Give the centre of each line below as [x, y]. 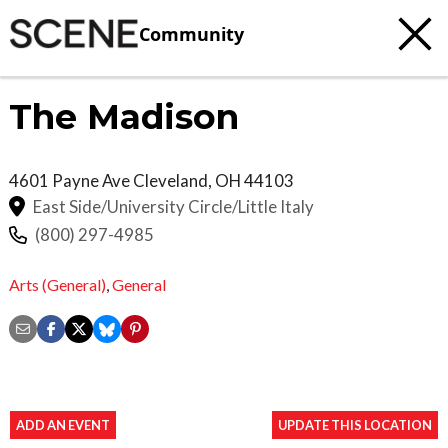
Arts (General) [57, 284]
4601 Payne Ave [71, 180]
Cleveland [170, 180]
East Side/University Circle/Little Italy [173, 206]
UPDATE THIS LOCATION [355, 424]
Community [191, 33]
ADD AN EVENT [63, 424]
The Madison [124, 117]
